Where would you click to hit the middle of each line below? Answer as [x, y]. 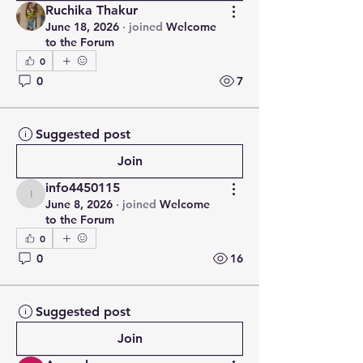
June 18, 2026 [82, 27]
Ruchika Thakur [92, 10]
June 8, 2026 [79, 204]
